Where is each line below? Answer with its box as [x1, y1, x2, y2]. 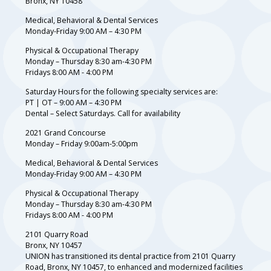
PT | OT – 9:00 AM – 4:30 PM [25, 97, 122, 108]
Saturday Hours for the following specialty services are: [25, 86, 218, 97]
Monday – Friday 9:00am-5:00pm [25, 138, 138, 149]
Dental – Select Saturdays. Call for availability [25, 108, 180, 119]
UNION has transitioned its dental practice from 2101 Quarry [25, 250, 235, 261]
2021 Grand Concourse [25, 127, 106, 138]
